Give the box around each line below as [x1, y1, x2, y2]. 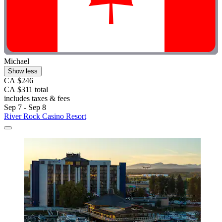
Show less [8, 67, 38, 75]
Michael [4, 56, 29, 65]
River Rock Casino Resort [4, 111, 86, 120]
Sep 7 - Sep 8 [4, 103, 46, 111]
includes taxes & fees [4, 94, 70, 103]
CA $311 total [4, 85, 48, 94]
